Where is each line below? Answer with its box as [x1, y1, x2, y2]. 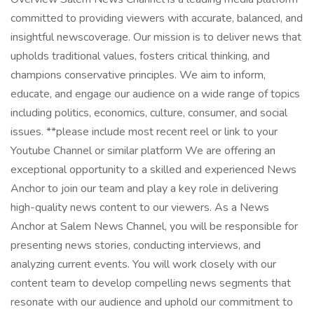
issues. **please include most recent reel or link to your [11, 124, 278, 139]
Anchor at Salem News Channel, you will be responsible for [11, 219, 298, 234]
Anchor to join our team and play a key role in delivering [11, 181, 278, 196]
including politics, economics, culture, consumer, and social [11, 105, 287, 121]
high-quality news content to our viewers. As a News [11, 200, 269, 215]
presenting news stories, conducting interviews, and [11, 238, 261, 253]
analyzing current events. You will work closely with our [11, 257, 276, 272]
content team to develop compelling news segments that [11, 275, 291, 291]
